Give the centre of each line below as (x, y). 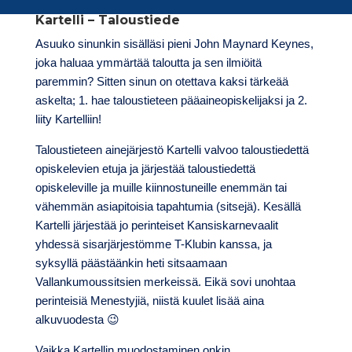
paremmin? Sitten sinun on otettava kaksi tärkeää (161, 82)
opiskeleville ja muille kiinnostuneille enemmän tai (161, 188)
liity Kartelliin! (68, 119)
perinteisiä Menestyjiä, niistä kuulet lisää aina (149, 301)
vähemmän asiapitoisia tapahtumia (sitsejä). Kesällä (168, 207)
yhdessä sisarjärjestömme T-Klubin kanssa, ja (153, 244)
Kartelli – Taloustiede (107, 20)
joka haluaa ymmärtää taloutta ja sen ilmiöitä (148, 63)
